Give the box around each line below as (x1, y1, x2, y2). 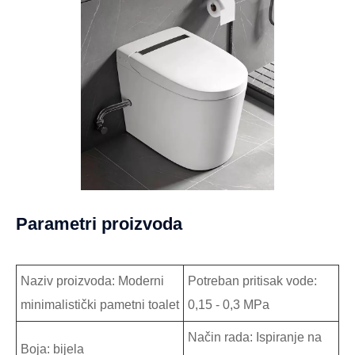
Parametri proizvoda (16, 214, 182, 235)
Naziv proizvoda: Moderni (21, 274, 164, 288)
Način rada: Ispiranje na (188, 330, 322, 345)
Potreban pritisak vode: (188, 274, 317, 288)
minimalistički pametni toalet (21, 298, 179, 312)
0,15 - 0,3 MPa (188, 298, 269, 312)
